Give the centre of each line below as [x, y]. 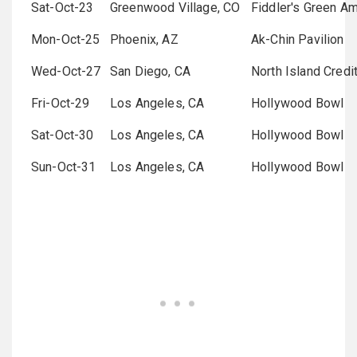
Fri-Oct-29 [61, 103]
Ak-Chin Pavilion [298, 39]
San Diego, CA [151, 71]
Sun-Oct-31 [64, 167]
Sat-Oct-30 [63, 135]
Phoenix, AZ [144, 39]
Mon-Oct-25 [66, 39]
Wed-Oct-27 [66, 71]
